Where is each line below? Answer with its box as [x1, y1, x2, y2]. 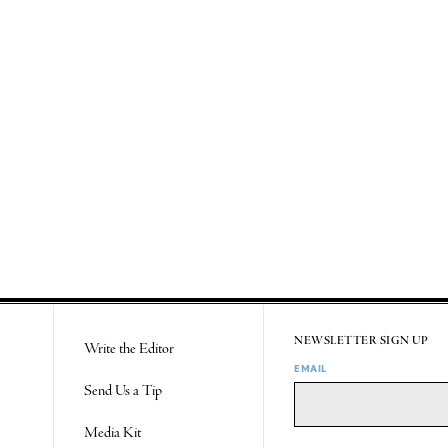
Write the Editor [84, 338, 175, 359]
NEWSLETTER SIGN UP [294, 333, 429, 348]
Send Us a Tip [84, 380, 163, 401]
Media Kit [84, 422, 142, 443]
